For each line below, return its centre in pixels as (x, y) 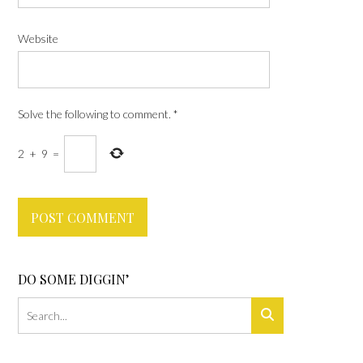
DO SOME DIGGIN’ (73, 279)
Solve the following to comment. (94, 113)
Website (38, 38)
